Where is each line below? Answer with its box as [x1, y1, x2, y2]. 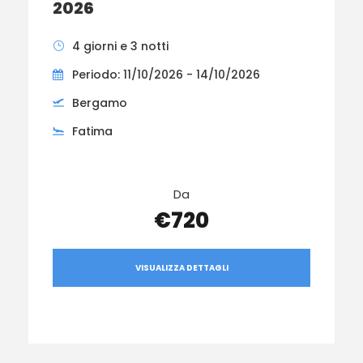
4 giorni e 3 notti [72, 37, 169, 54]
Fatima [72, 122, 113, 139]
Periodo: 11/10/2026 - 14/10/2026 [72, 66, 260, 83]
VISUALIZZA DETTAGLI [135, 262, 228, 275]
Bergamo [72, 94, 127, 111]
